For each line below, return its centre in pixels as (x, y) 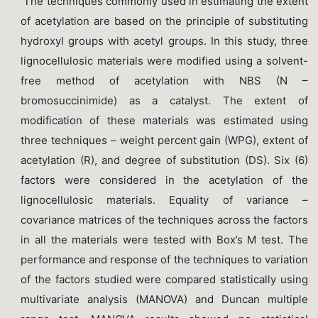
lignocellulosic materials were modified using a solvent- (164, 60)
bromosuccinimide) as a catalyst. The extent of (164, 100)
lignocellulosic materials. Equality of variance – (164, 199)
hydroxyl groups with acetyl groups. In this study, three (164, 40)
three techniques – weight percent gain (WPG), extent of (164, 140)
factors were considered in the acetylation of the (164, 180)
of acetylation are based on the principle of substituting (164, 21)
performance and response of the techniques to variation (164, 259)
